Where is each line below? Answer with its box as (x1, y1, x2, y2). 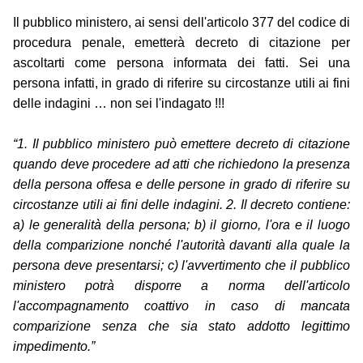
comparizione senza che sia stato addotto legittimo (13, 319, 350, 334)
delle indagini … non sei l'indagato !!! (13, 96, 224, 111)
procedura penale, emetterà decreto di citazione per (13, 36, 350, 50)
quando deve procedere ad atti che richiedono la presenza (13, 157, 350, 172)
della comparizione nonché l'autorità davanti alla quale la (13, 238, 350, 253)
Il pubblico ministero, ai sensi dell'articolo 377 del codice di (13, 15, 350, 30)
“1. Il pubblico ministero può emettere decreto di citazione (13, 137, 350, 152)
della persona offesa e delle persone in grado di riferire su (13, 177, 350, 192)
